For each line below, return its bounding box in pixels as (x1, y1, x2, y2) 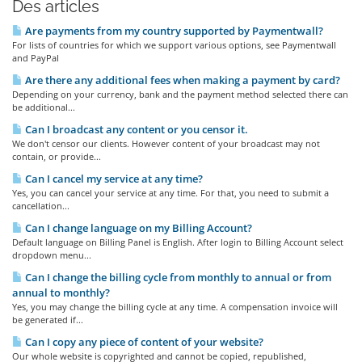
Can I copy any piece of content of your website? (23, 335, 263, 349)
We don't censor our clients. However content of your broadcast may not (12, 137, 320, 149)
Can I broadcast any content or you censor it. (23, 122, 248, 137)
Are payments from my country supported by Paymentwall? (23, 23, 323, 38)
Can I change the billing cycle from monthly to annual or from (23, 270, 331, 284)
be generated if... (12, 314, 83, 326)
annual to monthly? (12, 285, 110, 300)
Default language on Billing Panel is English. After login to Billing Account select (12, 236, 343, 248)
